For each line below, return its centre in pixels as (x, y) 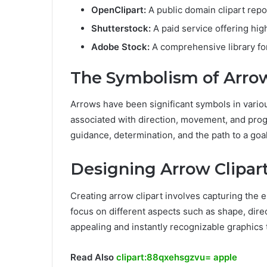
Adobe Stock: (120, 46)
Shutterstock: (121, 28)
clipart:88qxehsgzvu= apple (177, 257)
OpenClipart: (119, 10)
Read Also (93, 257)
